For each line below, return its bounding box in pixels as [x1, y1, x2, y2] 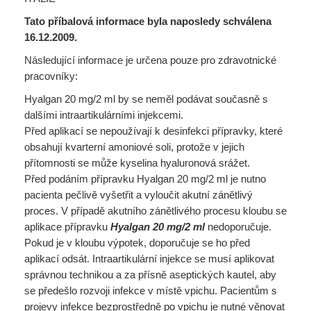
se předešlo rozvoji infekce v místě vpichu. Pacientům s [24, 285, 277, 296]
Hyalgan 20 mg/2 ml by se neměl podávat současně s [24, 93, 268, 105]
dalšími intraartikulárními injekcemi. [24, 109, 183, 121]
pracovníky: [24, 70, 78, 82]
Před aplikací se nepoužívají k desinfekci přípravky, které [24, 125, 283, 137]
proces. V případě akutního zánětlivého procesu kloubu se [24, 205, 287, 217]
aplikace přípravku [24, 221, 110, 233]
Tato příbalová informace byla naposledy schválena [24, 15, 271, 27]
